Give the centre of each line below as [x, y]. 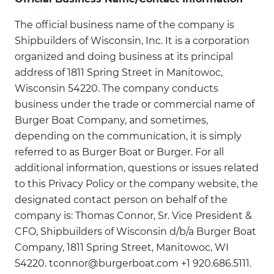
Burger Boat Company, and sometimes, [111, 120]
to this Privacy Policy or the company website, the [136, 184]
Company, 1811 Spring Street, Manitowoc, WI [122, 247]
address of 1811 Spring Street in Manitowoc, [119, 72]
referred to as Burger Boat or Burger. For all [119, 152]
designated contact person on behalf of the [121, 200]
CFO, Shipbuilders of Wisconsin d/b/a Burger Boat [135, 231]
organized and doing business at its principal [124, 57]
